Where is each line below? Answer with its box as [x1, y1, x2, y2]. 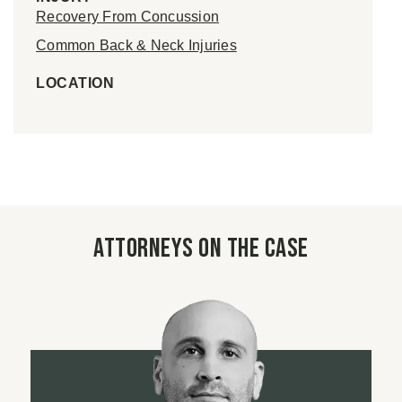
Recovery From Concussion [36, 9, 219, 25]
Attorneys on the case [93, 232, 309, 266]
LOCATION [36, 75, 114, 92]
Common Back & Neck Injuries [36, 38, 237, 54]
